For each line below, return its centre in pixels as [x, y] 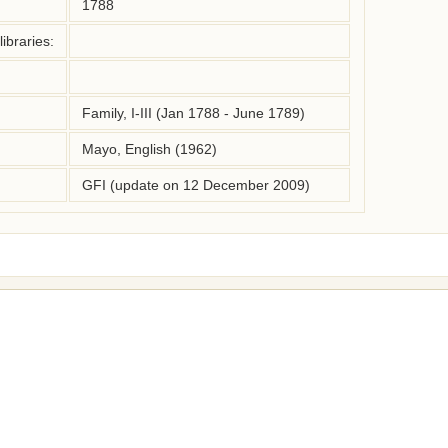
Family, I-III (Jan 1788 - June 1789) [193, 113]
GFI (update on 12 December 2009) [196, 185]
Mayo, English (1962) [149, 149]
